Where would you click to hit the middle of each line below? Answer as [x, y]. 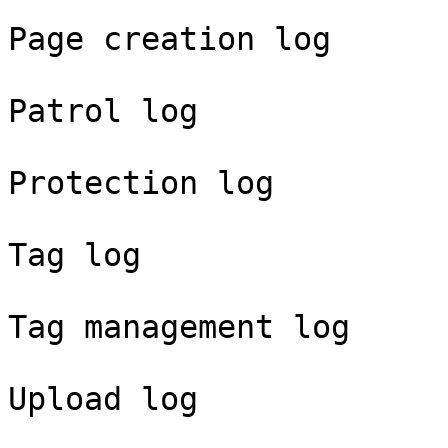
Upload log [103, 399]
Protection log [141, 183]
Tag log [74, 255]
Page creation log [169, 39]
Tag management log [179, 327]
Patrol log [103, 111]
